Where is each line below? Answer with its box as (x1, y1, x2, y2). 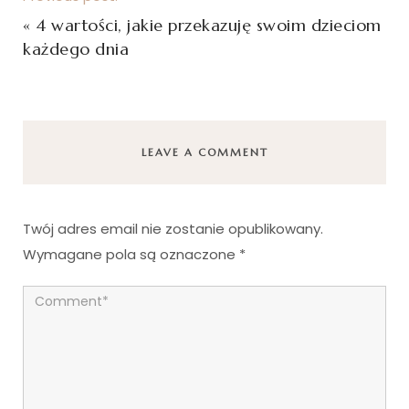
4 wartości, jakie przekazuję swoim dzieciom (36, 15, 382, 37)
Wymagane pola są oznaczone (23, 245, 239, 265)
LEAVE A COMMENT (141, 146, 268, 160)
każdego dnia (23, 38, 129, 60)
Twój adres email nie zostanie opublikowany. (23, 219, 323, 239)
